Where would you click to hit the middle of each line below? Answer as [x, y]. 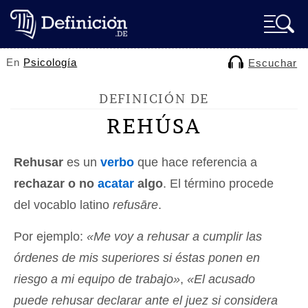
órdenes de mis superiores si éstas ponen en [137, 258]
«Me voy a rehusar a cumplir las [174, 236]
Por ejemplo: [50, 236]
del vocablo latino [63, 205]
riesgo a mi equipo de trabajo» [97, 279]
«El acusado [221, 279]
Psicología [51, 62]
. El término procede [218, 184]
